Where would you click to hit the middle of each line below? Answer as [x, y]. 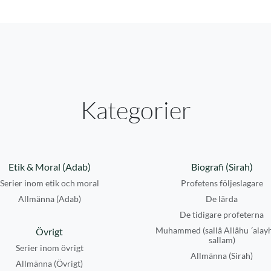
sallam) [222, 240]
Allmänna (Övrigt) [49, 263]
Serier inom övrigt [49, 248]
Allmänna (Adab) [49, 199]
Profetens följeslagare [222, 183]
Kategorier [135, 110]
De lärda [222, 199]
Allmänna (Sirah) [222, 256]
